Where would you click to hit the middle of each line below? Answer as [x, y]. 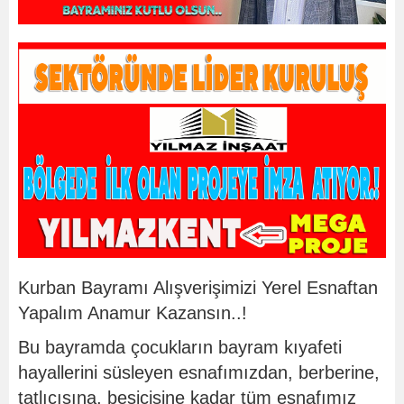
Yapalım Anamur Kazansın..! [133, 312]
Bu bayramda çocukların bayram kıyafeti [180, 347]
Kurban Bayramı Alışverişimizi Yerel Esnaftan [198, 287]
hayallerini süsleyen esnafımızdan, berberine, [199, 372]
